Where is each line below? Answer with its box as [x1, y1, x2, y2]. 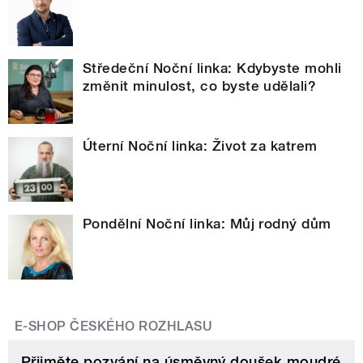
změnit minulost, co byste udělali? [83, 78, 317, 95]
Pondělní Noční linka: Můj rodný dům [83, 216, 331, 233]
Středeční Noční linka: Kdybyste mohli [83, 60, 342, 77]
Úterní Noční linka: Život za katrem [83, 138, 318, 155]
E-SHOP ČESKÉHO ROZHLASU [15, 318, 213, 335]
